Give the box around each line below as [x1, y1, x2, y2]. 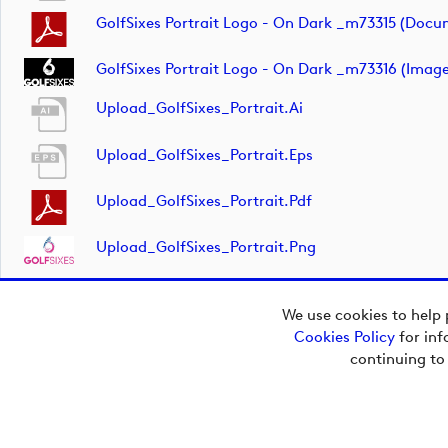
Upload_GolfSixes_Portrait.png [96, 238, 316, 257]
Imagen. [100, 417, 158, 436]
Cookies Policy [294, 327, 395, 346]
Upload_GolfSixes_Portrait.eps [96, 145, 313, 164]
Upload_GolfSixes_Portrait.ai [96, 99, 303, 118]
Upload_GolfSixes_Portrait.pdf [96, 191, 312, 210]
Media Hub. [15, 393, 97, 412]
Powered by [15, 417, 100, 436]
